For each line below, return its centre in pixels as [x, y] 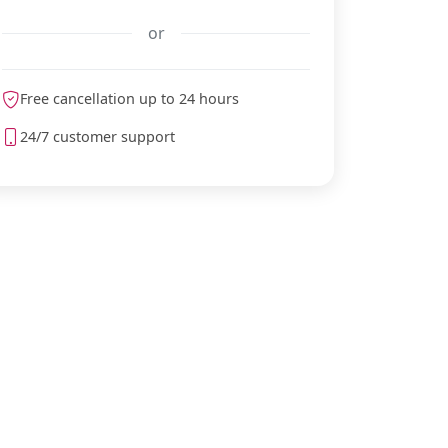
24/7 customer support [97, 137]
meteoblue [272, 123]
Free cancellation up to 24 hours [129, 99]
